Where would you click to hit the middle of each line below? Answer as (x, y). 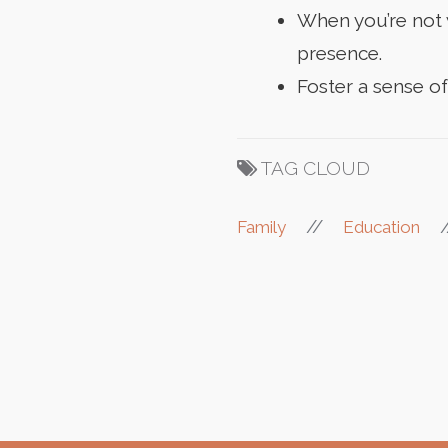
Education (381, 227)
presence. (339, 53)
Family (261, 227)
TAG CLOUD (315, 168)
